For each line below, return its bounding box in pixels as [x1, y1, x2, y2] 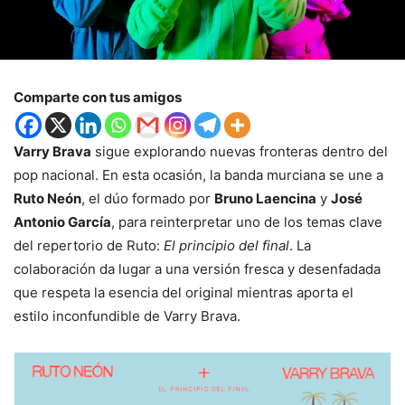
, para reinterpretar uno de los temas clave [111, 212, 382, 231]
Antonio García [14, 212, 111, 231]
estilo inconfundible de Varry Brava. [14, 306, 240, 325]
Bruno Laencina [214, 189, 316, 207]
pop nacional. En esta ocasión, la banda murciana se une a [14, 165, 383, 184]
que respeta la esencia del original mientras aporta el [14, 283, 353, 301]
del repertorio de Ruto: [14, 236, 164, 254]
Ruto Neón [14, 189, 81, 207]
